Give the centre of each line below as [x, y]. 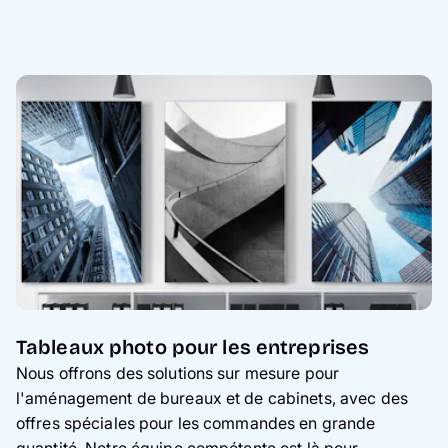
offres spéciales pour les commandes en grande [196, 422]
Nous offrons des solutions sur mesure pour [178, 372]
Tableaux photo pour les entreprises [193, 346]
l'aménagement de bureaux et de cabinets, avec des [212, 397]
